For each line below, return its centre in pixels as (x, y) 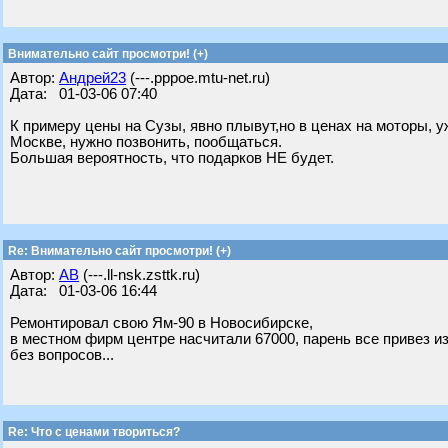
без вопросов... (62, 355)
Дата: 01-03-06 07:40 (83, 94)
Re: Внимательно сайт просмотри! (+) (118, 251)
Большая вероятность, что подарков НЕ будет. (172, 158)
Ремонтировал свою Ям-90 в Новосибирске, (161, 323)
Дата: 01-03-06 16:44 (83, 291)
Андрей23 (92, 78)
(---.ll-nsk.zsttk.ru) (139, 275)
